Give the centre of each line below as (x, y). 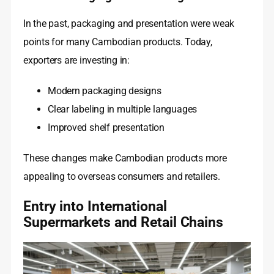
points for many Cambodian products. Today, (118, 42)
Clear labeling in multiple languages (123, 109)
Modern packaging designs (105, 91)
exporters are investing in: (77, 61)
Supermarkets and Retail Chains (123, 222)
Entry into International (95, 206)
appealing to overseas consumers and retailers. (122, 177)
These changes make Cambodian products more (125, 158)
